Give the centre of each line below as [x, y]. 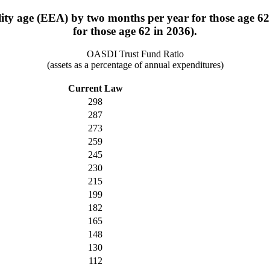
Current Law [95, 89]
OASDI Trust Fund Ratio [135, 54]
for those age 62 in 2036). [135, 31]
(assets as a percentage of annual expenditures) [135, 65]
